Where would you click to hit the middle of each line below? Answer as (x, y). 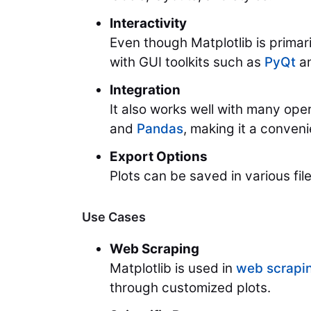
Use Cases (114, 217)
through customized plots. (190, 288)
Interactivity (148, 24)
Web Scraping (154, 249)
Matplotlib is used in (173, 269)
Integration (145, 90)
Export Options (159, 157)
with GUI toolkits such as (187, 62)
